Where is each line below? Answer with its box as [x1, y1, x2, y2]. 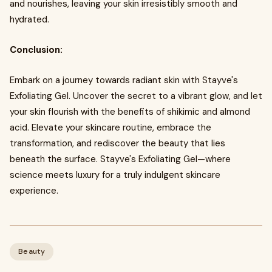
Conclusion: [10, 44, 63, 56]
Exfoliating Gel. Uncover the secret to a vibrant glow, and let [10, 90, 262, 102]
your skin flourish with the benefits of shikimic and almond [10, 106, 250, 118]
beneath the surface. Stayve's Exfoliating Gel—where [10, 153, 231, 165]
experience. [10, 185, 58, 197]
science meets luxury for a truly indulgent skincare [10, 169, 220, 181]
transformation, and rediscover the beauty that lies [10, 137, 225, 149]
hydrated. [10, 13, 49, 25]
